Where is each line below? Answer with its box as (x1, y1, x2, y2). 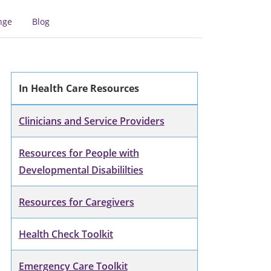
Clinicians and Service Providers (18, 114, 165, 128)
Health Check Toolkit (18, 227, 113, 241)
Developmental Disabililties (18, 163, 143, 177)
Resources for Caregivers (18, 195, 134, 209)
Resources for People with (18, 146, 139, 160)
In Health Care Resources (18, 81, 139, 95)
